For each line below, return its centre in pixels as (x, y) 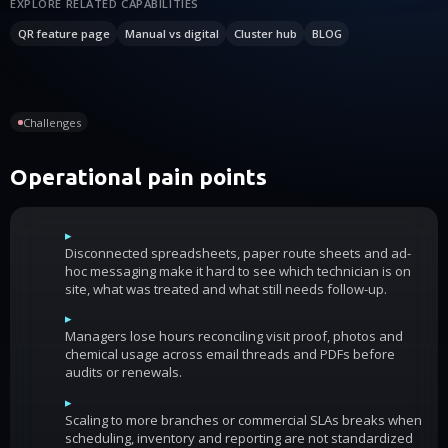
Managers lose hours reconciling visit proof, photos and (234, 336)
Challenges (51, 122)
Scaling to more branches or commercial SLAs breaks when (243, 419)
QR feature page (63, 33)
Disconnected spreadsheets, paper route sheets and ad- (238, 253)
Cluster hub (265, 33)
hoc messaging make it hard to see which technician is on (238, 271)
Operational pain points (138, 177)
